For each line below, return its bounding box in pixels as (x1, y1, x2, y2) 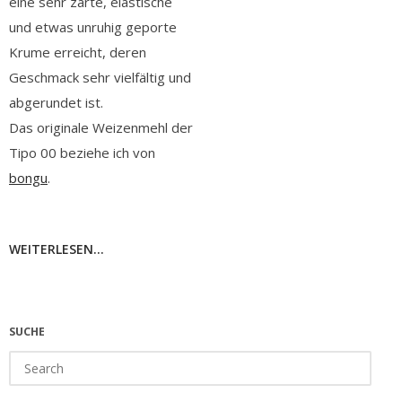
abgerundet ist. (9, 93, 103, 112)
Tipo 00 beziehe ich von (9, 144, 155, 162)
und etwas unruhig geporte (9, 18, 177, 37)
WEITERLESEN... (9, 240, 104, 258)
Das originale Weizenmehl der (9, 118, 193, 137)
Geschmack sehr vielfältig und (9, 68, 191, 87)
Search (8, 351, 48, 369)
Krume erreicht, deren (9, 43, 146, 62)
